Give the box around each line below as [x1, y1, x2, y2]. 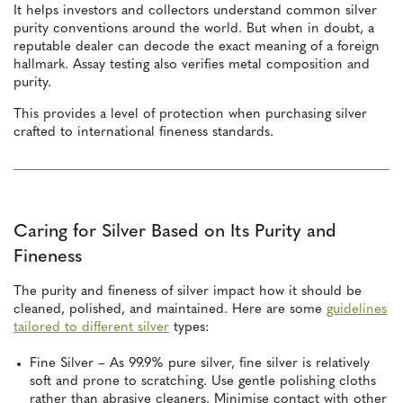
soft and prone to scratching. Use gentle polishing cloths [30, 375, 376, 390]
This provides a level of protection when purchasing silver [13, 108, 367, 122]
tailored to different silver [13, 321, 169, 336]
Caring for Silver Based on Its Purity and [13, 223, 336, 242]
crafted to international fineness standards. [13, 126, 273, 140]
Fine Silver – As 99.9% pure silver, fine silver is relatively [30, 357, 370, 372]
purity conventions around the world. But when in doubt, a [13, 22, 374, 37]
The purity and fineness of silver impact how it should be [13, 285, 362, 300]
